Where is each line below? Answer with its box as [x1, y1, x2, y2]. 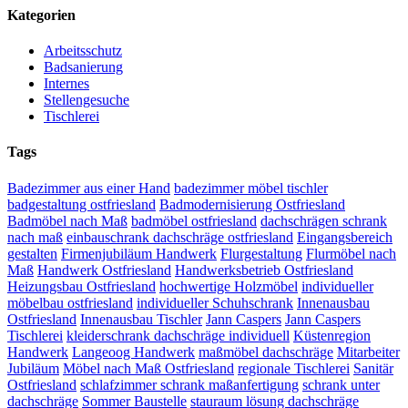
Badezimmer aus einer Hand [7, 179, 170, 196]
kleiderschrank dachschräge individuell [66, 327, 290, 343]
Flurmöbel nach [306, 245, 396, 261]
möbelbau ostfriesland [7, 294, 133, 311]
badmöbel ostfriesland [131, 212, 257, 229]
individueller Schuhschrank [137, 294, 293, 311]
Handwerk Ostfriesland [37, 261, 171, 278]
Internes [44, 76, 89, 92]
